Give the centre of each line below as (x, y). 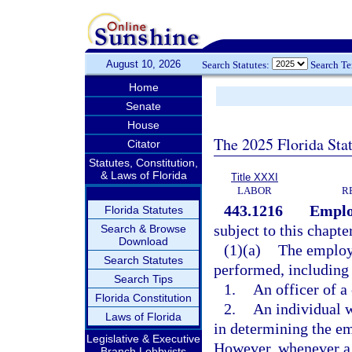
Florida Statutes (143, 210)
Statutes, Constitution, (143, 163)
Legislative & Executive (143, 339)
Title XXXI (255, 177)
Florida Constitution (143, 298)
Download (143, 241)
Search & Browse (143, 229)
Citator (143, 144)
